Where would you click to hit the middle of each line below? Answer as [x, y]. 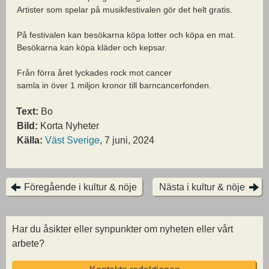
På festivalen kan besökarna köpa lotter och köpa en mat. [126, 35]
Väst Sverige [72, 140]
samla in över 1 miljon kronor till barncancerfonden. [114, 85]
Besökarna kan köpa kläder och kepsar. [92, 47]
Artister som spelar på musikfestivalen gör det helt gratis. [125, 9]
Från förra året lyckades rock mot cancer [94, 72]
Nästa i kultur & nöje [202, 187]
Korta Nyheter [68, 125]
